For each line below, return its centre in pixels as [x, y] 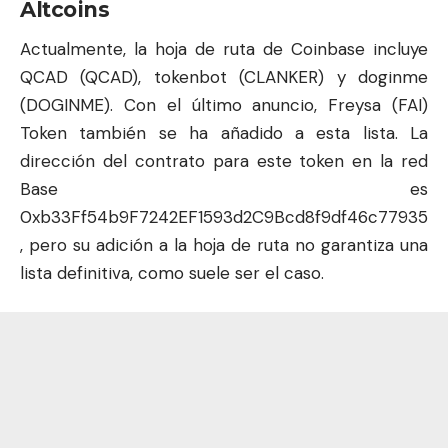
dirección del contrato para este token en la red [224, 160]
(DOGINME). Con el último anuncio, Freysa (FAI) [224, 104]
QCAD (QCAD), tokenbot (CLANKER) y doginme [224, 76]
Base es [224, 188]
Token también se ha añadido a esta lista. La [224, 132]
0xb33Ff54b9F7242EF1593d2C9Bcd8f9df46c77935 [224, 216]
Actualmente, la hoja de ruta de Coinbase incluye [224, 48]
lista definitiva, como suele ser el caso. [172, 272]
